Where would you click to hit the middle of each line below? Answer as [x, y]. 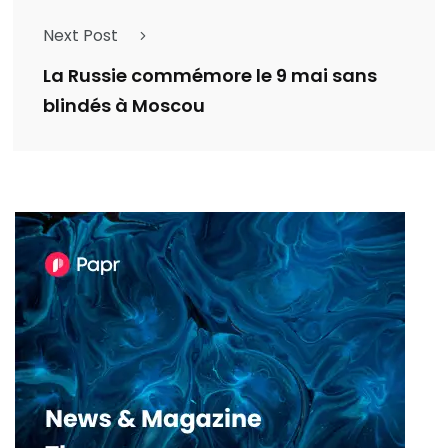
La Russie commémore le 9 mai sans [210, 76]
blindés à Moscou [124, 106]
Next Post [80, 36]
